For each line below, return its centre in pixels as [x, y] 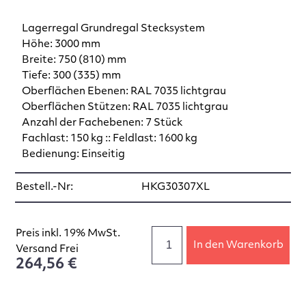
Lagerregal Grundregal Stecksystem [114, 29]
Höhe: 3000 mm [61, 44]
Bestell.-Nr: [45, 188]
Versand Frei [47, 249]
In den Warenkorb [238, 246]
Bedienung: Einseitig [74, 154]
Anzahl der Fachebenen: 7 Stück [102, 123]
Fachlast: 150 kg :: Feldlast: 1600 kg [110, 139]
